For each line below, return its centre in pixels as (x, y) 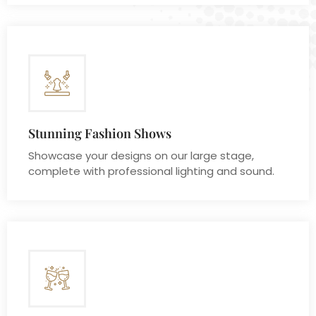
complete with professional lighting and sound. (151, 171)
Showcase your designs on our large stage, (141, 156)
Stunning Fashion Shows (100, 134)
